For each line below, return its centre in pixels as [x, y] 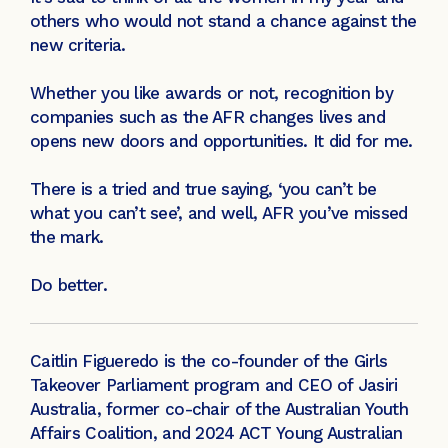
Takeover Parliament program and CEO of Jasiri [214, 385]
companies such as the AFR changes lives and [208, 117]
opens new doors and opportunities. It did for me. [221, 141]
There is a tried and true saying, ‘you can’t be [203, 189]
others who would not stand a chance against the [223, 21]
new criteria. [78, 45]
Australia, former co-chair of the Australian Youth [219, 409]
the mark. [67, 237]
